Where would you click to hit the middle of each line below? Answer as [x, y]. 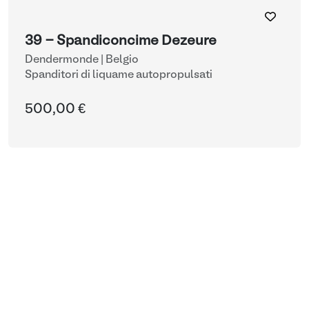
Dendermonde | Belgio [82, 60]
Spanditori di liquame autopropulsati [119, 75]
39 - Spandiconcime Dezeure [121, 41]
